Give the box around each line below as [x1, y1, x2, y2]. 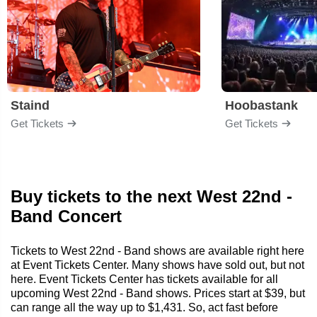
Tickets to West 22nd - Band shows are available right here [11, 244, 304, 257]
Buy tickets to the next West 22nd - [11, 186, 292, 206]
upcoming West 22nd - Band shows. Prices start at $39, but [11, 287, 305, 299]
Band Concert [11, 206, 122, 226]
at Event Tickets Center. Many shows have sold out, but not [11, 258, 304, 271]
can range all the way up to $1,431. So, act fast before [11, 301, 278, 313]
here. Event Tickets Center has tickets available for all [11, 272, 278, 285]
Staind [11, 98, 50, 113]
